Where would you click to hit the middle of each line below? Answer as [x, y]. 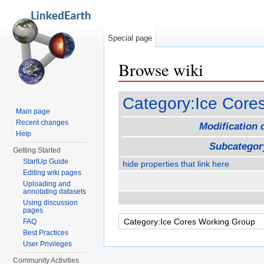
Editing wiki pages [52, 173]
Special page [130, 38]
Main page [33, 111]
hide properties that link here [176, 164]
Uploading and [47, 184]
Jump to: [136, 86]
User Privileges [48, 244]
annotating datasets [55, 192]
